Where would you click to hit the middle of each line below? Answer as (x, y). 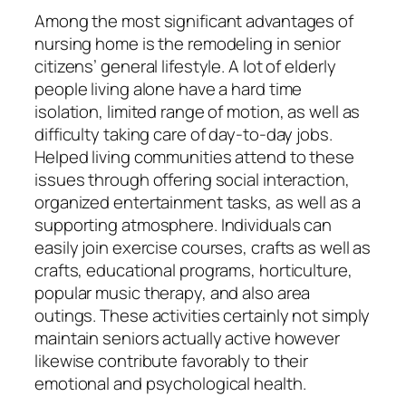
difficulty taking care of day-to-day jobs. (184, 134)
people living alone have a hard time (169, 88)
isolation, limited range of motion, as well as (198, 111)
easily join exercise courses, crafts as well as (203, 247)
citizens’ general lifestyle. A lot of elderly (185, 66)
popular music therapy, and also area (173, 292)
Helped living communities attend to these (194, 156)
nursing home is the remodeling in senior (188, 43)
